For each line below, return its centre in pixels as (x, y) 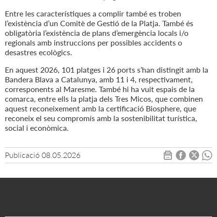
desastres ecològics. (39, 52)
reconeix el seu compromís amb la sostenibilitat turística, (101, 118)
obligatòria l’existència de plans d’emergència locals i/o (97, 33)
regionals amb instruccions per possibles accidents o (93, 43)
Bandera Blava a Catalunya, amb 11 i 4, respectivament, (99, 79)
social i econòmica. (37, 128)
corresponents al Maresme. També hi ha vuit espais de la (100, 89)
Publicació (22, 155)
